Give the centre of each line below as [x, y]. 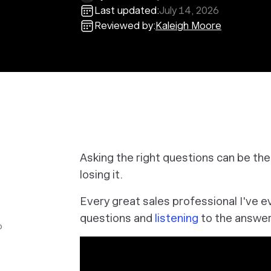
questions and [117, 218]
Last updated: [127, 11]
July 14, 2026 [189, 11]
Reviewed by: [125, 26]
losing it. [101, 175]
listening [177, 218]
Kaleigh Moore [188, 26]
